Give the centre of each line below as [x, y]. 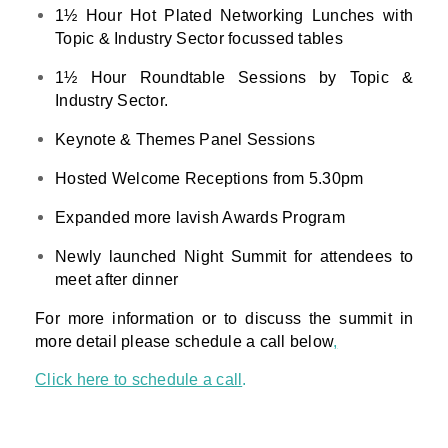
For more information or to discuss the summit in [224, 319]
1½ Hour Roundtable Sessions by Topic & [234, 78]
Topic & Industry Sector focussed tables [199, 39]
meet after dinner [117, 280]
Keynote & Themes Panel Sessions [185, 140]
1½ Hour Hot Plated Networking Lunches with [234, 16]
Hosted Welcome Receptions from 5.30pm [209, 179]
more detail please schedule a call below [184, 342]
